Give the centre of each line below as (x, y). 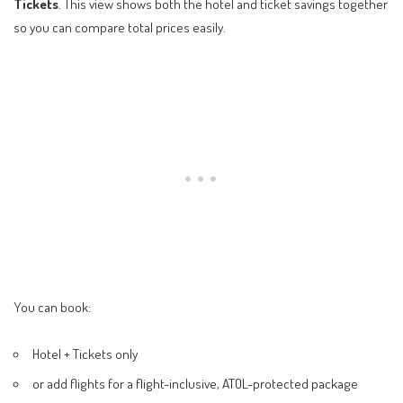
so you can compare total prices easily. (120, 27)
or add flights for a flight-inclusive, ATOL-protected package (196, 383)
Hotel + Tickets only (85, 353)
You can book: (52, 307)
